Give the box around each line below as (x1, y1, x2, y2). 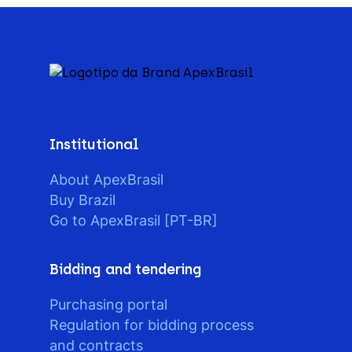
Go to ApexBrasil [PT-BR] (49, 212, 218, 229)
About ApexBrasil (49, 171, 163, 188)
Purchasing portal (49, 296, 167, 313)
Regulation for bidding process (49, 317, 254, 333)
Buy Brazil (49, 192, 115, 208)
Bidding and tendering (49, 261, 202, 278)
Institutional (49, 136, 139, 153)
